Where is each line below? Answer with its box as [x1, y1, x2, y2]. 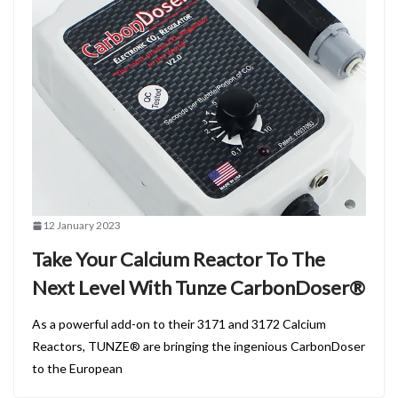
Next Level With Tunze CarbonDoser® [32, 275, 365, 300]
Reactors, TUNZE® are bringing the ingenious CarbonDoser [32, 338, 365, 354]
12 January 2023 [43, 219, 121, 233]
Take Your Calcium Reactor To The [32, 247, 325, 272]
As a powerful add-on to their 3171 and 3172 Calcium [32, 316, 326, 332]
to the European [32, 361, 123, 377]
